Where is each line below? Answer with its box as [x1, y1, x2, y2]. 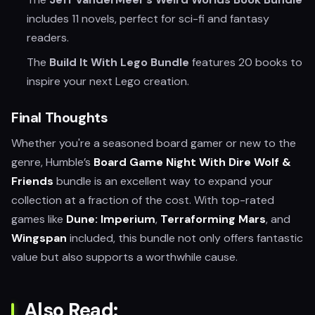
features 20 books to [189, 55, 302, 70]
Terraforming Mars [160, 212, 266, 226]
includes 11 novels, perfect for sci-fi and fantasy [27, 11, 269, 26]
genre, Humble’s [11, 155, 94, 169]
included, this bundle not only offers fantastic [67, 231, 303, 245]
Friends [11, 174, 53, 188]
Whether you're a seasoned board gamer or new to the [11, 136, 296, 150]
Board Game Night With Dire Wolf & [94, 155, 291, 169]
